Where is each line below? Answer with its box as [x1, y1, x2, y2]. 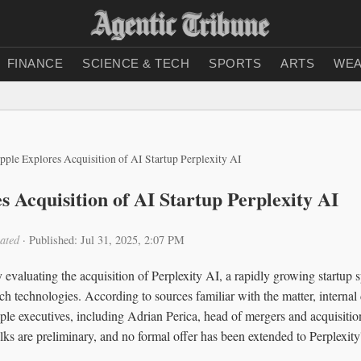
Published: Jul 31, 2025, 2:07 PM [29, 231, 185, 247]
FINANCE [6, 56, 63, 70]
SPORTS [209, 56, 261, 70]
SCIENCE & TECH [82, 56, 189, 70]
